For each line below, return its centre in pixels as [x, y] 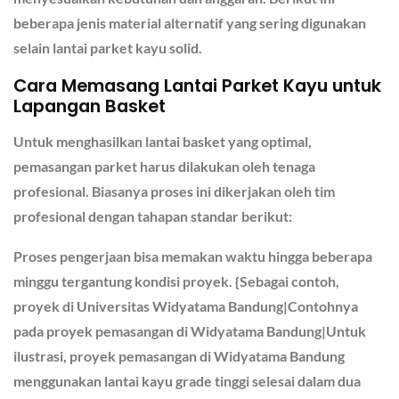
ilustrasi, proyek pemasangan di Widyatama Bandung [179, 356]
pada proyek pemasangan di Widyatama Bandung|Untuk [190, 331]
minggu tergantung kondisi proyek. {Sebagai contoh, [176, 281]
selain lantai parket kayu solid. [108, 47]
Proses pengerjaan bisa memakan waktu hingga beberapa [193, 256]
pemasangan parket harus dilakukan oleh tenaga [164, 167]
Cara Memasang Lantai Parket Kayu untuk [197, 86]
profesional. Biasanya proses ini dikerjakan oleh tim [174, 191]
